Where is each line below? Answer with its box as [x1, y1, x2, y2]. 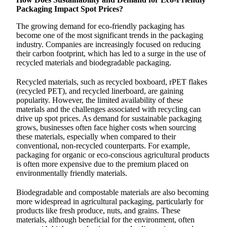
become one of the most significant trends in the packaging [16, 31, 203, 40]
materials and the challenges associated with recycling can [16, 105, 201, 114]
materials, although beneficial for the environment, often [16, 215, 195, 224]
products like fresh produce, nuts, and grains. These [16, 206, 180, 215]
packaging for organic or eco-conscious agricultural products [16, 150, 209, 160]
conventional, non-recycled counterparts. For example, [16, 141, 190, 150]
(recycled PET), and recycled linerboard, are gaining [16, 87, 183, 96]
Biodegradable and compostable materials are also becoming [16, 188, 209, 197]
